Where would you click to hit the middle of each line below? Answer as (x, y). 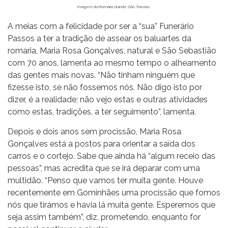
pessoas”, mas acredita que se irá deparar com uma (104, 168)
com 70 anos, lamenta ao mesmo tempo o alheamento (112, 63)
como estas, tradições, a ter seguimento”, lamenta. (102, 111)
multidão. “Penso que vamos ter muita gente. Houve (105, 180)
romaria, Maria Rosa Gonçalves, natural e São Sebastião (112, 50)
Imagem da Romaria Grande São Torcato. (114, 6)
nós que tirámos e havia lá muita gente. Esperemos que (111, 205)
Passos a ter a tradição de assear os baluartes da (99, 38)
